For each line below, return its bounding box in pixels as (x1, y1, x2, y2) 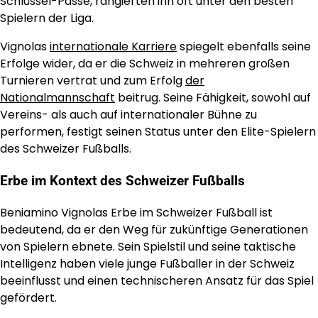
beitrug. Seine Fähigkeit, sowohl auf (115, 89, 311, 106)
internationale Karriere (50, 38, 177, 55)
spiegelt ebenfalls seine (177, 38, 311, 55)
